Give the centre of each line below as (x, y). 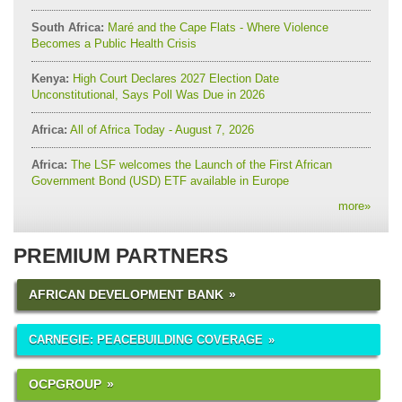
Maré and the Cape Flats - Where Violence (216, 27)
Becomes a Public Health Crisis (114, 43)
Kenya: (50, 78)
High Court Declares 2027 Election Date (174, 78)
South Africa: (68, 27)
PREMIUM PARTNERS (121, 255)
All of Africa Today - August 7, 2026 (161, 129)
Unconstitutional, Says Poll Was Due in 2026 (148, 94)
